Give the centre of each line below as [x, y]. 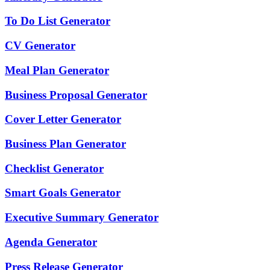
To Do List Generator [58, 21]
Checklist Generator [54, 168]
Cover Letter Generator [63, 119]
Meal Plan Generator [57, 70]
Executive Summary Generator [82, 218]
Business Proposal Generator [76, 95]
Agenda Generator [51, 242]
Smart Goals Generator [63, 193]
